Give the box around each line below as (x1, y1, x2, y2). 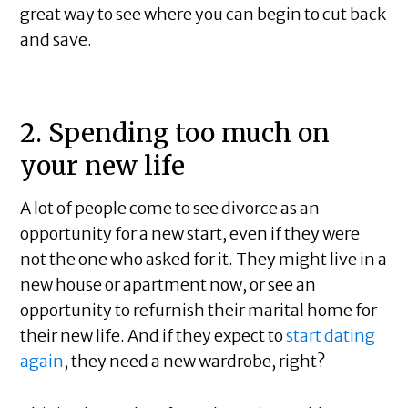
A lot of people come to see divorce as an (20, 198, 321, 219)
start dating (286, 325, 376, 347)
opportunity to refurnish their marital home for (20, 300, 378, 321)
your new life (20, 149, 186, 183)
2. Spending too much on (20, 117, 331, 150)
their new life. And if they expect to (20, 325, 287, 347)
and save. (20, 29, 93, 51)
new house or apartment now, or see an (20, 274, 317, 296)
